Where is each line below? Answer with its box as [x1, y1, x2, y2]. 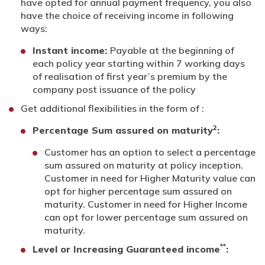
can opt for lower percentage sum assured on [44, 211, 248, 223]
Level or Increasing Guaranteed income [33, 243, 220, 255]
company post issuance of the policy [33, 83, 196, 95]
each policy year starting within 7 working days [33, 57, 245, 69]
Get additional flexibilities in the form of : [21, 102, 204, 114]
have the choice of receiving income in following [21, 9, 234, 21]
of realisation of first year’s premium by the [33, 70, 227, 82]
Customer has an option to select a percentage [44, 146, 256, 158]
